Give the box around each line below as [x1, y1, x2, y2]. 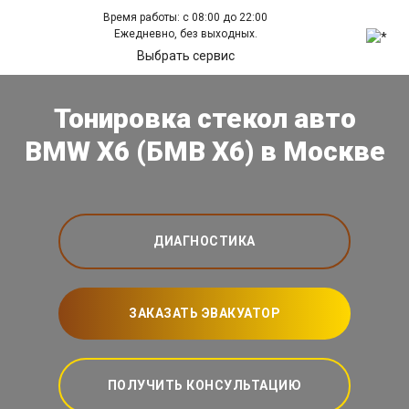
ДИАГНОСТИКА [153, 234, 256, 249]
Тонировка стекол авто [53, 102, 356, 135]
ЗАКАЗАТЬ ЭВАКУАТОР [129, 306, 280, 321]
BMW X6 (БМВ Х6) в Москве [24, 135, 385, 168]
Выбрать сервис [136, 48, 235, 63]
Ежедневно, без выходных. [113, 27, 257, 40]
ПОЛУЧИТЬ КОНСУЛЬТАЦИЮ [107, 378, 302, 393]
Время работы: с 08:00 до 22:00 [103, 11, 268, 24]
